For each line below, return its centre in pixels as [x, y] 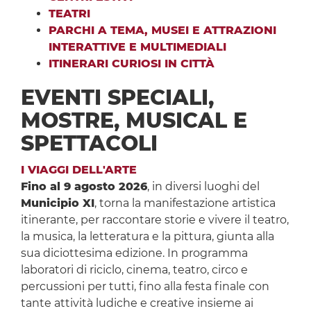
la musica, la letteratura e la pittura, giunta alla [147, 237]
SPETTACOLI [89, 144]
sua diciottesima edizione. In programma [134, 253]
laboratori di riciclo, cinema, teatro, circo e [134, 270]
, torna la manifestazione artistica [185, 203]
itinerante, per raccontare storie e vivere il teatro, [154, 220]
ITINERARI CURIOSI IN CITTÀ [131, 64]
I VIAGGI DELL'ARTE [78, 170]
